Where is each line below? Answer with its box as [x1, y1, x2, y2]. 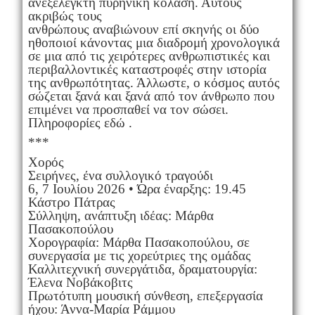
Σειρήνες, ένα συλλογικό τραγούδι [27, 167, 213, 183]
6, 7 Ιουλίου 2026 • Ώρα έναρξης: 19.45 [27, 181, 246, 196]
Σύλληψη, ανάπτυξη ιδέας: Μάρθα [27, 207, 214, 223]
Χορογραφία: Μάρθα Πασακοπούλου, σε [27, 234, 250, 250]
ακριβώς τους [27, 8, 102, 23]
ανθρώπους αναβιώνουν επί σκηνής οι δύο [27, 21, 259, 37]
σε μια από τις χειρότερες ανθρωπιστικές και [27, 48, 270, 63]
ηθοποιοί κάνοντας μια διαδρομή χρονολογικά [27, 34, 280, 50]
